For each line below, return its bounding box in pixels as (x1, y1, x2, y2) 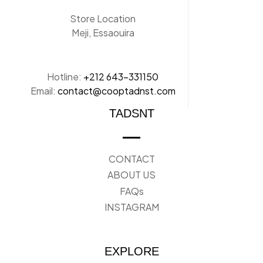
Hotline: (47, 70, 83, 83)
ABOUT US (107, 168, 156, 181)
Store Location (70, 12, 136, 25)
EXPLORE (104, 245, 159, 258)
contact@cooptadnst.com (57, 84, 176, 97)
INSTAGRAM (104, 201, 159, 214)
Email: (30, 84, 58, 97)
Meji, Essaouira (71, 26, 134, 39)
